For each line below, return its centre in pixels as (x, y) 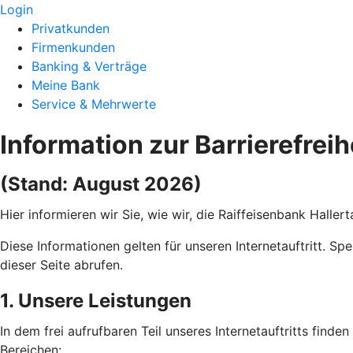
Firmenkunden (73, 47)
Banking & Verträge (89, 66)
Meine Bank (66, 85)
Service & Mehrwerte (94, 104)
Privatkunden (71, 28)
